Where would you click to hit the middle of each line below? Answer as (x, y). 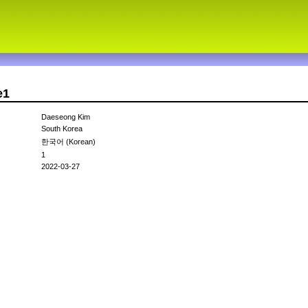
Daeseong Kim (66, 117)
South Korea (62, 129)
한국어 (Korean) (68, 142)
